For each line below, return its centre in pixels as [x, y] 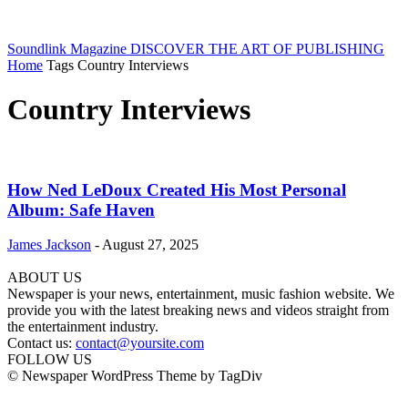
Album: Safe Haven [81, 209]
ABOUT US [45, 278]
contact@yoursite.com [140, 343]
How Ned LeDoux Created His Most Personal [177, 189]
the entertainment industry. [83, 327]
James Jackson [49, 245]
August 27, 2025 [150, 245]
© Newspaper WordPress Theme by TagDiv [135, 376]
